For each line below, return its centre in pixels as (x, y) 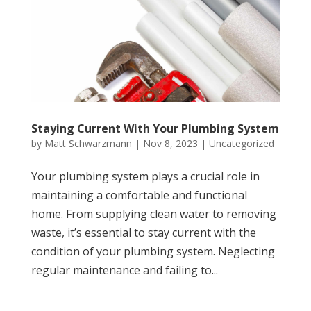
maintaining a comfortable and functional (139, 195)
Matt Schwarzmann (88, 144)
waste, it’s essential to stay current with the (143, 233)
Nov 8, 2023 (170, 144)
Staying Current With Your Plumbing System (155, 129)
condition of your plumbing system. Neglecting (153, 252)
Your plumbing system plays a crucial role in (145, 177)
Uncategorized (241, 144)
